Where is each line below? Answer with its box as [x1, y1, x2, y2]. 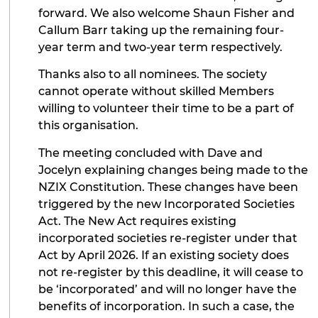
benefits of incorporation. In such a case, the [38, 299, 295, 313]
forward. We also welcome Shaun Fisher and [38, 6, 295, 20]
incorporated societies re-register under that [38, 231, 298, 245]
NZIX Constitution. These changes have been [38, 180, 299, 194]
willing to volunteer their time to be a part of [38, 102, 295, 116]
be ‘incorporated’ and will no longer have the [38, 282, 297, 296]
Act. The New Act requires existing [38, 214, 237, 228]
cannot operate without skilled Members [38, 84, 275, 99]
